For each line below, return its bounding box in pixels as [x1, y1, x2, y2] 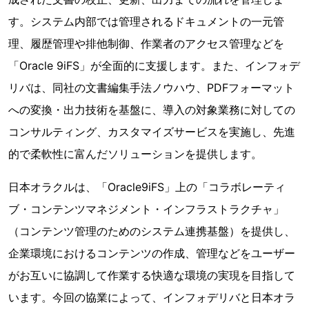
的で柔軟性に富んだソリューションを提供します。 [8, 147, 262, 161]
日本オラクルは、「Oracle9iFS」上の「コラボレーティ [8, 180, 286, 194]
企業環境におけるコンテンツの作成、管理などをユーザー [8, 246, 295, 260]
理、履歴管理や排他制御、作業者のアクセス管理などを [8, 37, 284, 50]
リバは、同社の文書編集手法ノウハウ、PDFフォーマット [8, 81, 295, 94]
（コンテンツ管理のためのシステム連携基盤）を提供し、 [8, 224, 295, 238]
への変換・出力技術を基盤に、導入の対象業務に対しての [8, 103, 295, 117]
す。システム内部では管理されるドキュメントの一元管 [8, 14, 284, 28]
